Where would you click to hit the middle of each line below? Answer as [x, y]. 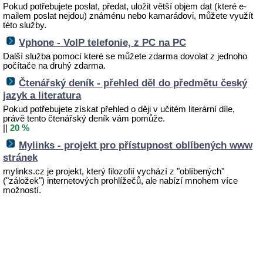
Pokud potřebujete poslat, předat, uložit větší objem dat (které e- [125, 6]
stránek [20, 157]
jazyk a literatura [42, 95]
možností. [22, 190]
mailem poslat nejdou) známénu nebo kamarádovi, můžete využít [128, 16]
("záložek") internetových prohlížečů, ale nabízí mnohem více [120, 181]
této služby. [25, 25]
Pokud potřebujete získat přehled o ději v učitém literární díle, [119, 109]
